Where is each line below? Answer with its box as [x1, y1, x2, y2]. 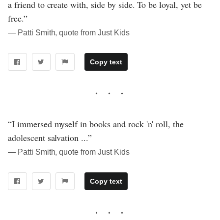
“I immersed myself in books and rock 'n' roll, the [8, 118, 184, 130]
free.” [8, 12, 27, 25]
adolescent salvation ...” [8, 132, 92, 144]
